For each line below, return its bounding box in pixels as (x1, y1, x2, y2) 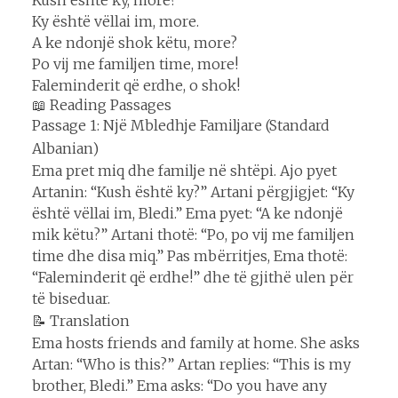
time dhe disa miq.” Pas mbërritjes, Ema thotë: (32, 246, 347, 265)
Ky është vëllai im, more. (32, 12, 199, 30)
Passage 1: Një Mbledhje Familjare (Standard (32, 115, 330, 134)
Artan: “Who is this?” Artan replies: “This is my (32, 354, 351, 373)
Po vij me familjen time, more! (32, 54, 238, 73)
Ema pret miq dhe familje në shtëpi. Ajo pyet (32, 161, 337, 179)
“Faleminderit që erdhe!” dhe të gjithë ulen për (32, 267, 354, 286)
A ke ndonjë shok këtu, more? (32, 33, 237, 52)
